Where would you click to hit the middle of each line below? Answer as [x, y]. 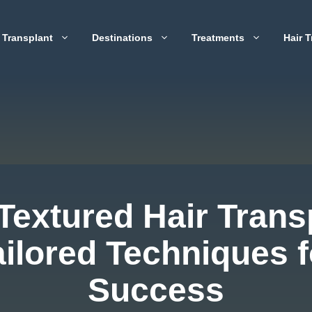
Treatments [218, 38]
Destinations [122, 38]
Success [156, 290]
